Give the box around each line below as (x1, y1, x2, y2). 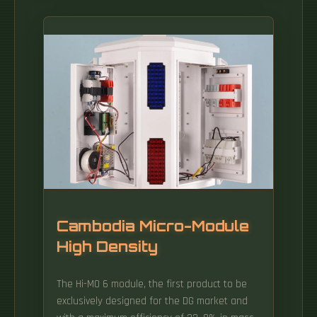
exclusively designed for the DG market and (57, 294, 248, 308)
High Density (57, 237, 158, 255)
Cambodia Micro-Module (57, 217, 249, 235)
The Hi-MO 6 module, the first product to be (57, 277, 247, 291)
